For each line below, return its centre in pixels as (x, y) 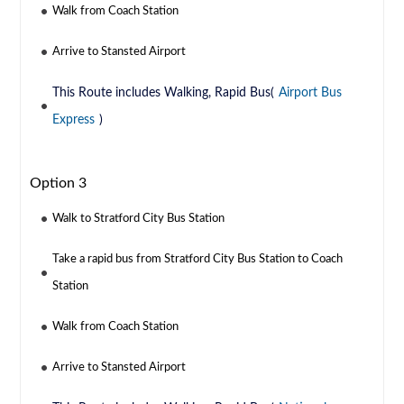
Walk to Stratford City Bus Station (139, 219)
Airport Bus (311, 93)
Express (74, 120)
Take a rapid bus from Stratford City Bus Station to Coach (198, 260)
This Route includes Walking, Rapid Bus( (164, 93)
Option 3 (59, 184)
